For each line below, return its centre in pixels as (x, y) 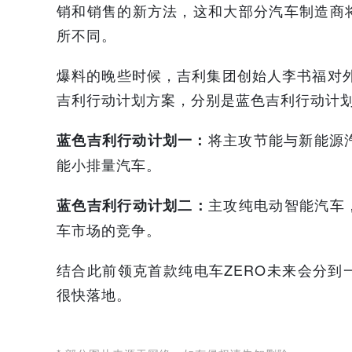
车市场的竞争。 (109, 229)
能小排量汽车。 (109, 164)
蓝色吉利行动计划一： (132, 140)
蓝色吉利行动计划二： (133, 205)
